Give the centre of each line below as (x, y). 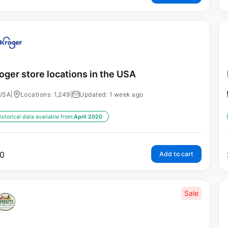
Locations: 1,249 (45, 95)
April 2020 (88, 117)
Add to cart (176, 154)
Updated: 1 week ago (111, 95)
